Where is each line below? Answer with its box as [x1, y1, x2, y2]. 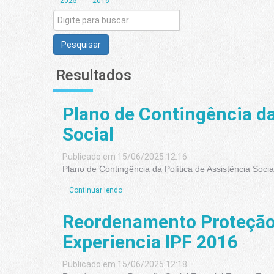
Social [62, 124, 114, 145]
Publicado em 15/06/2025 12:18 [62, 259, 187, 269]
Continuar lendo [69, 186, 122, 194]
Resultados [56, 67, 131, 84]
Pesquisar [61, 40, 101, 50]
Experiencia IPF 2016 [62, 231, 238, 253]
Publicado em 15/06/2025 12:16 [62, 152, 187, 161]
